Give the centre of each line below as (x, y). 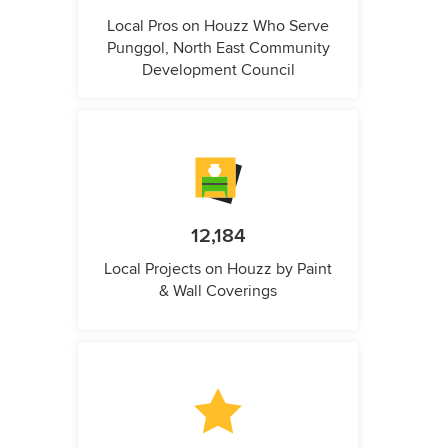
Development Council (218, 70)
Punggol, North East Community (218, 48)
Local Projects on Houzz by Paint (218, 269)
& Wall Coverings (218, 291)
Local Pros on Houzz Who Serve (218, 26)
